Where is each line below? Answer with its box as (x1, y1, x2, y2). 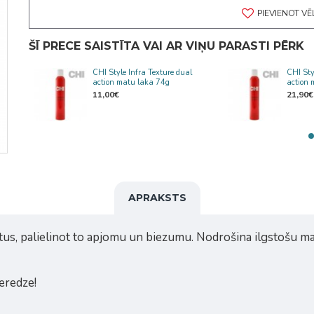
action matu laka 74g (92, 77, 170, 88)
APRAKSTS (128, 191, 186, 204)
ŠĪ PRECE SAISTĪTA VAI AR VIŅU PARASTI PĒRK (28, 39, 304, 53)
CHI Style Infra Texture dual (92, 67, 192, 78)
